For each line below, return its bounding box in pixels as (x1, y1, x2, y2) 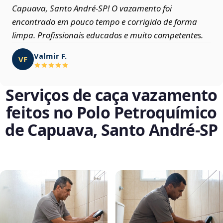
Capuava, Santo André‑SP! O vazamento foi (12, 2, 172, 14)
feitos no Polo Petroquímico (6, 102, 217, 123)
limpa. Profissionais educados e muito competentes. (12, 29, 203, 41)
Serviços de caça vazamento (5, 84, 218, 106)
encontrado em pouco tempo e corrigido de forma (12, 16, 197, 28)
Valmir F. (34, 50, 67, 61)
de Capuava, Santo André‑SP (5, 119, 218, 141)
